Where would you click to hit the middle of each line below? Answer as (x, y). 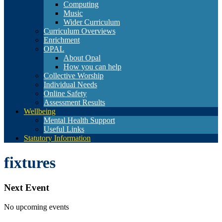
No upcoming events (36, 207)
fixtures (30, 162)
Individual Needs (70, 85)
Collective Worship (74, 76)
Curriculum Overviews (80, 31)
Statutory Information (57, 138)
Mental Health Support (79, 120)
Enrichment (62, 40)
